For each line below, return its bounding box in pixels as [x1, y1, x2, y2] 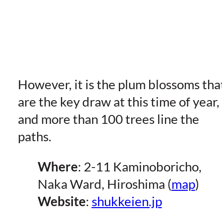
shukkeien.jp [91, 194, 162, 209]
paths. [17, 129, 52, 144]
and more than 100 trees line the [17, 111, 199, 127]
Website [37, 194, 86, 209]
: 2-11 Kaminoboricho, [77, 159, 202, 174]
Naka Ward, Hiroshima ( [37, 176, 171, 191]
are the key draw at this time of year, [17, 94, 220, 110]
